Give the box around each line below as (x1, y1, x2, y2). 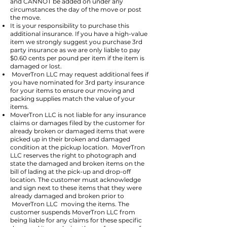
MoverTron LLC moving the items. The (10, 200, 129, 208)
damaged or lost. (10, 62, 62, 70)
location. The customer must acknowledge (10, 176, 141, 183)
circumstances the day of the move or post (10, 6, 141, 13)
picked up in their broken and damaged (10, 135, 130, 143)
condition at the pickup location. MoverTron (10, 143, 145, 151)
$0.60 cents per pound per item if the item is (10, 54, 144, 62)
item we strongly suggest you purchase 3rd (10, 38, 142, 46)
